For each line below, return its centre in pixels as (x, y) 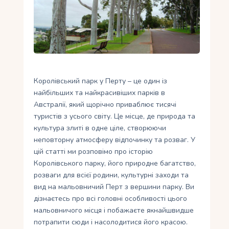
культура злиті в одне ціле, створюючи (100, 128)
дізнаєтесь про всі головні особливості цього (111, 199)
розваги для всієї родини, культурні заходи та (111, 175)
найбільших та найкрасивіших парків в (100, 93)
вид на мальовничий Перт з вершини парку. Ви (114, 187)
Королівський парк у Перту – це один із (101, 81)
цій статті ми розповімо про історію (94, 152)
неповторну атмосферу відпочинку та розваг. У (115, 140)
